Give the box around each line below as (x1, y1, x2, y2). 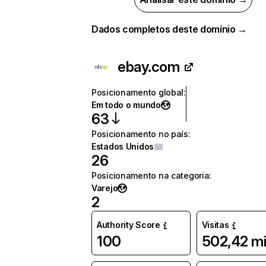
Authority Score (97, 220, 160, 230)
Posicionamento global (91, 87, 184, 97)
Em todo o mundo (91, 100, 161, 110)
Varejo (91, 183, 118, 193)
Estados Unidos (91, 141, 154, 151)
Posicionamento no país (91, 129, 188, 139)
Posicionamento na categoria (91, 170, 210, 180)
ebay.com (118, 58, 180, 75)
